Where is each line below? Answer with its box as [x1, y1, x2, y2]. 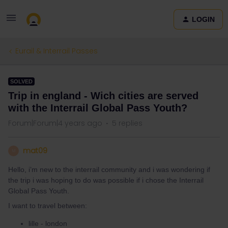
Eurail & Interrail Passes [15, 46, 98, 56]
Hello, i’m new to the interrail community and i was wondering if [8, 165, 210, 174]
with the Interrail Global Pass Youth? [8, 102, 187, 113]
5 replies [112, 118, 142, 128]
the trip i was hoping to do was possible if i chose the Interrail [8, 176, 204, 184]
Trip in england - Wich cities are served [8, 90, 198, 101]
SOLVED [10, 78, 33, 84]
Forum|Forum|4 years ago [8, 118, 102, 128]
